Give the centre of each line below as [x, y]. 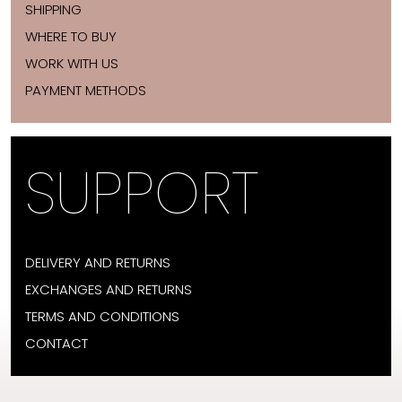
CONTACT [57, 343]
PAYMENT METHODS [86, 90]
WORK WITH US [72, 63]
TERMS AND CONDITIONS [102, 316]
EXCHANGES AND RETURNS [109, 289]
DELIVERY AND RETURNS [98, 262]
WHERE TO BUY [71, 36]
